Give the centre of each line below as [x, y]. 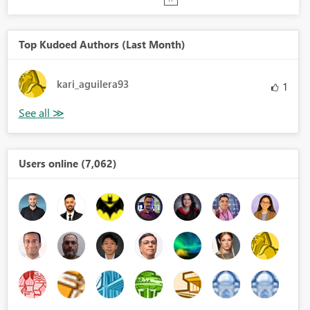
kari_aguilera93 [92, 84]
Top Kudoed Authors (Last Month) [102, 45]
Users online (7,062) [67, 164]
